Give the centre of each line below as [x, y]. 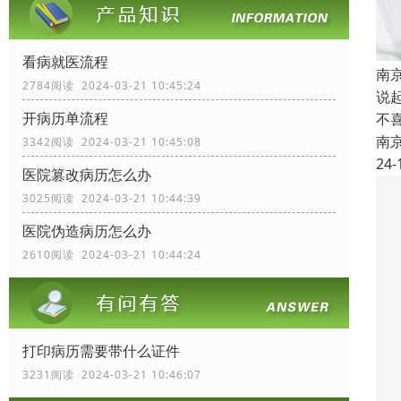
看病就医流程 [65, 61]
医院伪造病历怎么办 [87, 230]
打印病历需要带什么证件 [101, 350]
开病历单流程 [65, 118]
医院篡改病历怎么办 [87, 174]
